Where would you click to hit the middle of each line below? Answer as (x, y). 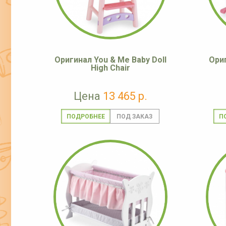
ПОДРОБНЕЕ (86, 117)
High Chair (110, 68)
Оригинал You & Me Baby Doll (110, 60)
